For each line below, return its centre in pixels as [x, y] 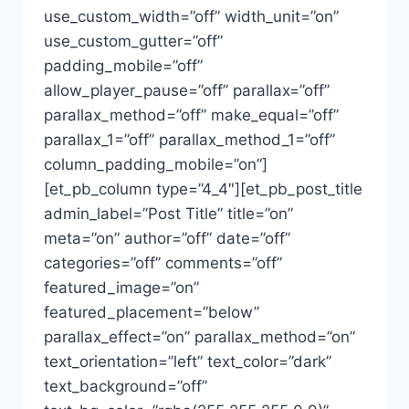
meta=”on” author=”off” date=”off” [167, 238]
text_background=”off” [126, 386]
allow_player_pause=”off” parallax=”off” [187, 90]
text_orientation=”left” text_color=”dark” [188, 361]
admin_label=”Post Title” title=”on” [168, 213]
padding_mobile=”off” [123, 65]
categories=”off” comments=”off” [163, 262]
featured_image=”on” [121, 287]
